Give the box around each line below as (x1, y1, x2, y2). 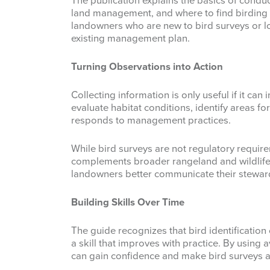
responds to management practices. (71, 115, 231, 127)
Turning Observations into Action (71, 61, 223, 74)
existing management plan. (71, 33, 190, 45)
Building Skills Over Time (71, 196, 184, 209)
